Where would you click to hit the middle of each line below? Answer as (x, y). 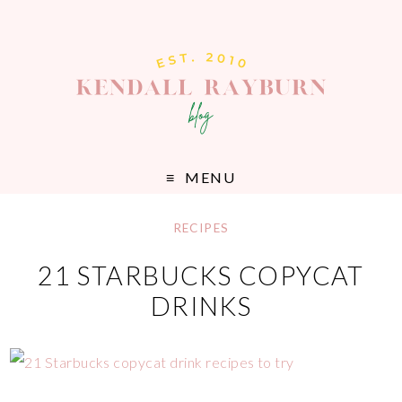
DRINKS (201, 306)
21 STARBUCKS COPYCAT (201, 276)
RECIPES (201, 228)
